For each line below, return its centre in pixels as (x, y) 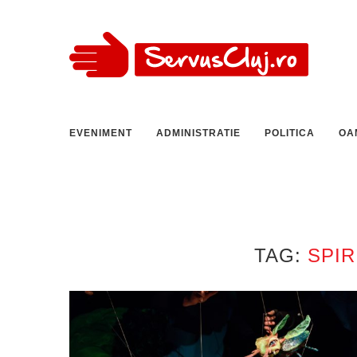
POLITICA (290, 133)
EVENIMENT (101, 133)
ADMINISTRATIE (198, 133)
